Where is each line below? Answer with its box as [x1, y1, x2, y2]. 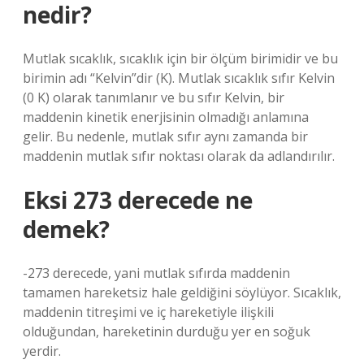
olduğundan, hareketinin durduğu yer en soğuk [23, 323, 310, 340]
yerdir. [23, 342, 61, 360]
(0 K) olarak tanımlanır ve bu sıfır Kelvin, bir [23, 89, 284, 106]
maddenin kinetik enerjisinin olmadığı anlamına [23, 108, 309, 126]
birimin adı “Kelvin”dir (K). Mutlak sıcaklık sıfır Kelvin [23, 69, 335, 87]
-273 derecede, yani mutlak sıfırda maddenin [23, 264, 290, 282]
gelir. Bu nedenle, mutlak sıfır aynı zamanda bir [23, 128, 308, 145]
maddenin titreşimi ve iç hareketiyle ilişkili [23, 303, 274, 321]
